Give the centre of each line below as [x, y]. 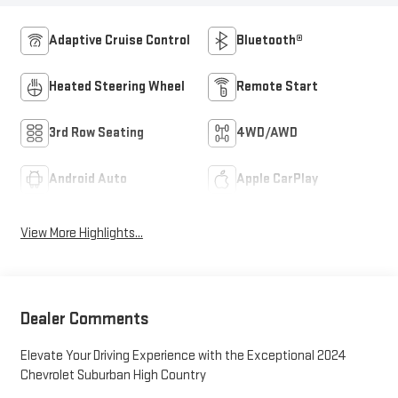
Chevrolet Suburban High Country [113, 375]
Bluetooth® [270, 41]
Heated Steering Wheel [116, 87]
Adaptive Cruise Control [119, 41]
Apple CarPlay [277, 179]
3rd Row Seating [96, 133]
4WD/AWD [267, 133]
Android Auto [88, 179]
